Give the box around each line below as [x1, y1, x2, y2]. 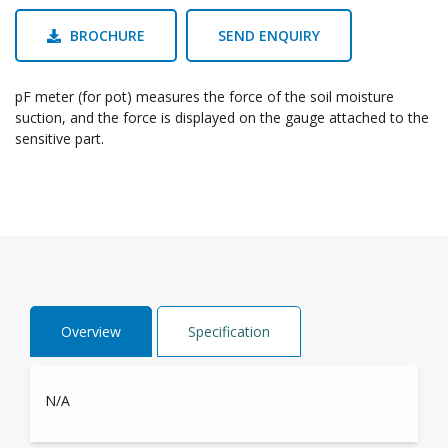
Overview [61, 322, 121, 342]
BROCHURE [70, 26, 145, 46]
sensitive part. [15, 129, 104, 149]
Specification [188, 322, 270, 342]
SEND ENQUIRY [218, 26, 320, 46]
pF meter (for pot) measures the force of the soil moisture [15, 87, 394, 107]
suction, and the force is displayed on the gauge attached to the [15, 108, 429, 128]
